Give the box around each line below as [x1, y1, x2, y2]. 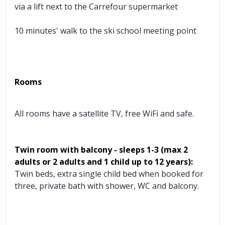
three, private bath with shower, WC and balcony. [15, 180, 199, 191]
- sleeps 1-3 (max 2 [114, 144, 188, 155]
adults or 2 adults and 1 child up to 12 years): [15, 156, 193, 167]
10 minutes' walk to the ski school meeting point [15, 25, 196, 36]
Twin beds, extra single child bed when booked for [15, 168, 203, 179]
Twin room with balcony [15, 144, 112, 155]
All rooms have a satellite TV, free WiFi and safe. [15, 107, 194, 119]
